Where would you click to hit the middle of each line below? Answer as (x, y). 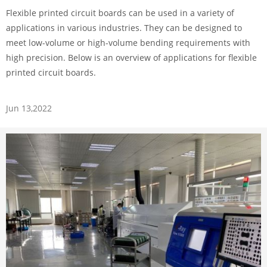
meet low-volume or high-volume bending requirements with (128, 42)
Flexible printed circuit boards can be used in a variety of (120, 13)
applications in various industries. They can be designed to (124, 27)
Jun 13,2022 (29, 108)
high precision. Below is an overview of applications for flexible (131, 57)
